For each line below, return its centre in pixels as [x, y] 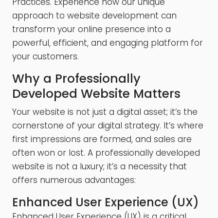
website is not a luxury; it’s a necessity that [100, 166]
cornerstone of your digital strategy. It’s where [108, 125]
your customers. [45, 56]
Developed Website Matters [96, 93]
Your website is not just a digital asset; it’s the [105, 112]
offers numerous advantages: [74, 180]
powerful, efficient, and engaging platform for [108, 43]
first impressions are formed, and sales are [102, 139]
